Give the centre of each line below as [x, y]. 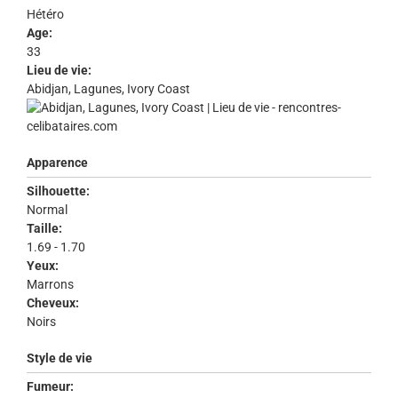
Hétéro [47, 15]
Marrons [52, 285]
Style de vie [60, 358]
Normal [48, 210]
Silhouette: [58, 191]
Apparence [57, 163]
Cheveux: [53, 303]
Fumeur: [50, 387]
